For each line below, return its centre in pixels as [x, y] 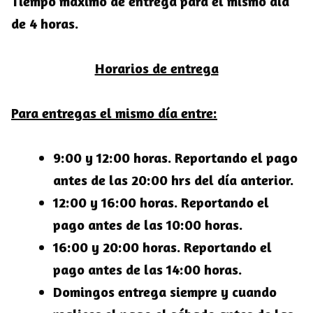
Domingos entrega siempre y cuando [165, 292]
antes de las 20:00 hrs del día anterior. [173, 180]
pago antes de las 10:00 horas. [148, 225]
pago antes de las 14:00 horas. [147, 270]
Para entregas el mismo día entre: [114, 113]
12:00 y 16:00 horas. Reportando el [161, 203]
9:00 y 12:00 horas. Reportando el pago [175, 158]
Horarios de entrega [156, 68]
